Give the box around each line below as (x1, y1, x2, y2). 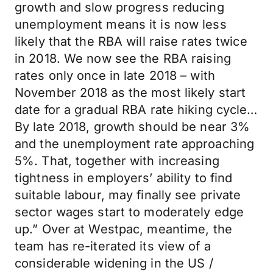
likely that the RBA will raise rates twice (15, 34, 247, 49)
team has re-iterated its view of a (15, 239, 211, 253)
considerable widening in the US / (15, 256, 213, 271)
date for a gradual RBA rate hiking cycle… (15, 102, 258, 117)
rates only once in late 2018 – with (15, 68, 215, 83)
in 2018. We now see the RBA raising (15, 51, 231, 66)
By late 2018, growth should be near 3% (15, 119, 250, 134)
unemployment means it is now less (15, 17, 227, 32)
